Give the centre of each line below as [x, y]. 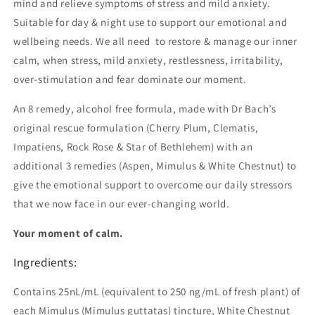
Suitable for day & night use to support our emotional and [150, 22]
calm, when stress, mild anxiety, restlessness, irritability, [149, 60]
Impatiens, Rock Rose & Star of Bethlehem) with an [133, 147]
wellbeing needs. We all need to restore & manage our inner [155, 41]
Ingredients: [45, 263]
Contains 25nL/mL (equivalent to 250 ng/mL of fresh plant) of [157, 292]
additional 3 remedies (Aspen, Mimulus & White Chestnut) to [155, 166]
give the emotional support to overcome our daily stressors [153, 185]
